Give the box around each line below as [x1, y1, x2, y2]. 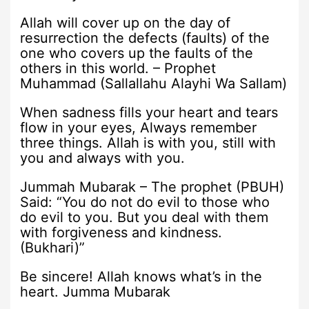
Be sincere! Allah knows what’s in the [20, 268, 263, 285]
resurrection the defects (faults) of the [20, 29, 270, 46]
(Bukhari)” [20, 239, 86, 256]
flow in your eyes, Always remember [20, 119, 257, 136]
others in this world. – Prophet [20, 59, 217, 77]
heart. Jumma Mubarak [20, 283, 171, 300]
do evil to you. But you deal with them [20, 208, 269, 226]
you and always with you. [20, 149, 186, 166]
